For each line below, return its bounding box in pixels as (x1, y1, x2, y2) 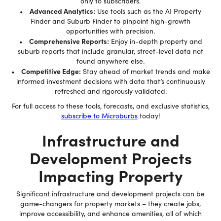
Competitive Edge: (21, 66, 81, 76)
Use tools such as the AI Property (95, 6, 201, 16)
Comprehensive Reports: (29, 36, 109, 46)
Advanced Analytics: (30, 6, 95, 16)
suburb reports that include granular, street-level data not (18, 46, 203, 56)
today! (137, 111, 160, 120)
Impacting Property (38, 164, 183, 186)
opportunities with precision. (66, 26, 155, 36)
